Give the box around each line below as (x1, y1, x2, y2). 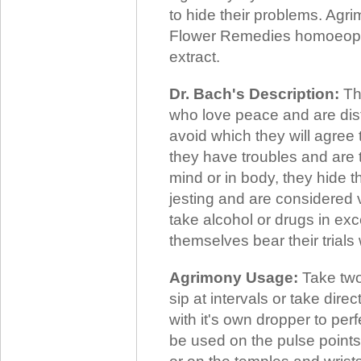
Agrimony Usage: (169, 269, 298, 286)
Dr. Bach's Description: (169, 85, 339, 102)
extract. (169, 48, 220, 65)
